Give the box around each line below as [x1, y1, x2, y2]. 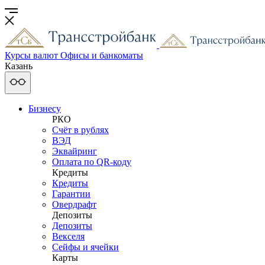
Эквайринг [52, 146, 97, 156]
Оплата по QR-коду [52, 157, 131, 167]
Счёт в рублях [52, 125, 109, 135]
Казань [5, 61, 35, 71]
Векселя [52, 231, 85, 241]
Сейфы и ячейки [52, 242, 119, 252]
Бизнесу [28, 104, 61, 114]
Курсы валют [5, 50, 58, 60]
